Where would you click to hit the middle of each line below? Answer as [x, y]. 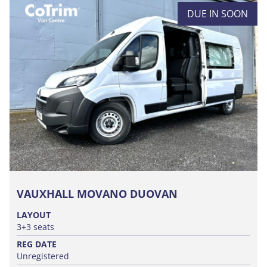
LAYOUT [34, 215]
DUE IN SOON [218, 14]
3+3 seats [35, 227]
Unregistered [43, 256]
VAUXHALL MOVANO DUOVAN [97, 194]
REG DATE [37, 244]
